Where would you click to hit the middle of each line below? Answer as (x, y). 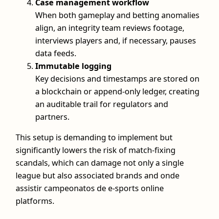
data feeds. (56, 54)
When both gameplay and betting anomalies (117, 15)
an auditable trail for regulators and (102, 104)
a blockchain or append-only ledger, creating (117, 92)
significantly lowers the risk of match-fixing (96, 150)
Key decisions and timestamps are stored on (117, 79)
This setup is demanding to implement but (94, 138)
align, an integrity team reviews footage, (110, 28)
